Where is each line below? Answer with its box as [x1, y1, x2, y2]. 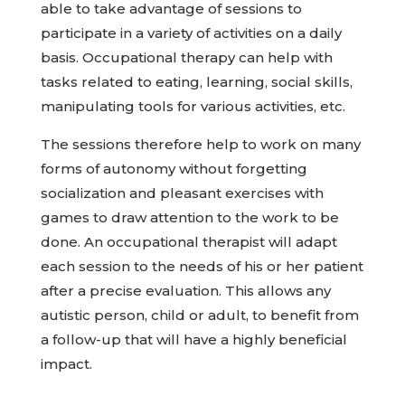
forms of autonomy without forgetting [40, 160, 307, 177]
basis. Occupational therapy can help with [40, 49, 333, 66]
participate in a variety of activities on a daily [40, 24, 342, 42]
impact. [40, 355, 92, 372]
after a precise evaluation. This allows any [40, 282, 331, 299]
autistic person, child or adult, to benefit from [40, 306, 359, 324]
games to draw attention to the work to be [40, 209, 339, 226]
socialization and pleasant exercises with [40, 184, 324, 202]
